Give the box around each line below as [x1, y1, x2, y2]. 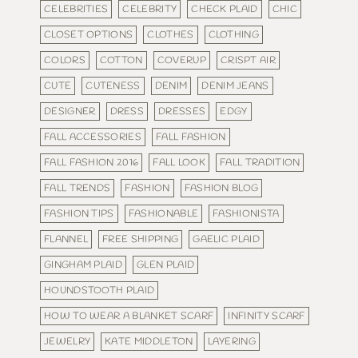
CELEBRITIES [44, 2, 109, 17]
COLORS [44, 54, 86, 68]
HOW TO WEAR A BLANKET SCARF [44, 309, 214, 324]
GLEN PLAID [137, 258, 195, 272]
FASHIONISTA [213, 207, 280, 221]
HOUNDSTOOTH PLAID [44, 284, 155, 298]
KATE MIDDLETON [105, 335, 193, 349]
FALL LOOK [153, 156, 206, 170]
